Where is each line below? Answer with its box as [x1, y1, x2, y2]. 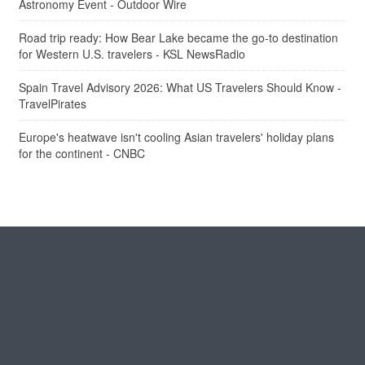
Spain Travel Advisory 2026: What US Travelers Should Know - [18, 78, 341, 95]
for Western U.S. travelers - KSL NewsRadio [18, 45, 245, 62]
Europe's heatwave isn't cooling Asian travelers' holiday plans [18, 128, 334, 145]
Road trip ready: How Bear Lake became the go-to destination [18, 29, 338, 46]
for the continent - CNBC [18, 144, 145, 161]
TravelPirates [18, 95, 86, 112]
